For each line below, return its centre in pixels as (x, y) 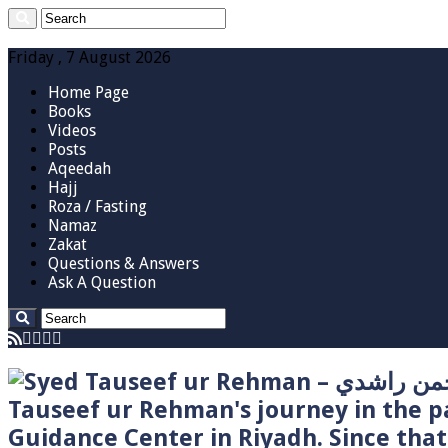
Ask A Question (102, 282)
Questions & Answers (123, 263)
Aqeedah (79, 168)
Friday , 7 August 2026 (89, 57)
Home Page (88, 92)
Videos (72, 130)
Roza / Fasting (97, 206)
